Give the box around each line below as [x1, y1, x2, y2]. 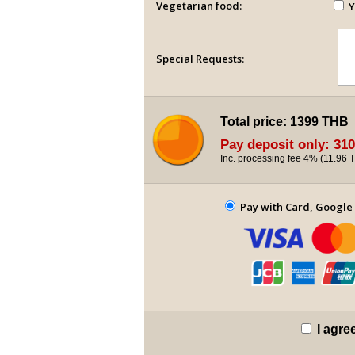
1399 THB [290, 115, 349, 128]
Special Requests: [156, 52, 244, 66]
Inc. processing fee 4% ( [220, 153, 323, 164]
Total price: [220, 115, 290, 128]
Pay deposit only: [220, 137, 334, 152]
